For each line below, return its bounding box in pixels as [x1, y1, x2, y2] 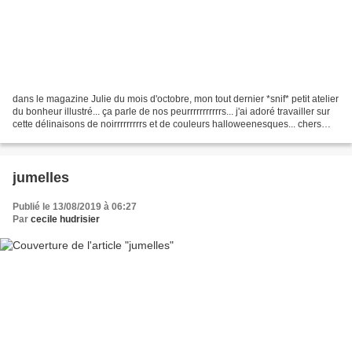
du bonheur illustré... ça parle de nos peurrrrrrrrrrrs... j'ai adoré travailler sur [13, 105, 330, 117]
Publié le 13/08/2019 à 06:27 [13, 200, 137, 212]
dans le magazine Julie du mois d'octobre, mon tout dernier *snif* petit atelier [13, 93, 339, 104]
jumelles [13, 169, 69, 185]
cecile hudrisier [31, 213, 100, 225]
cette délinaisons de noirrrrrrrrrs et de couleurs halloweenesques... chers [13, 118, 321, 130]
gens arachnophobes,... [13, 130, 113, 142]
